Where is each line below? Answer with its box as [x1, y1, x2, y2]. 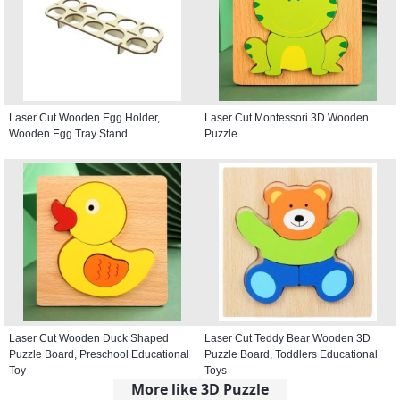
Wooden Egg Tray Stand [9, 127, 128, 140]
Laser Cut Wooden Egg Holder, [9, 111, 160, 124]
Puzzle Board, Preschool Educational [9, 347, 189, 361]
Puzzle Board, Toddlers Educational [204, 347, 378, 361]
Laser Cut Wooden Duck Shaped [9, 331, 169, 345]
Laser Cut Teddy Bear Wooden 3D [204, 331, 371, 345]
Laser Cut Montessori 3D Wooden [204, 111, 369, 124]
